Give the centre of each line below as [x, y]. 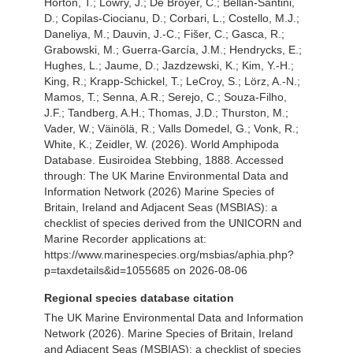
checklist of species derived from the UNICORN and [173, 223]
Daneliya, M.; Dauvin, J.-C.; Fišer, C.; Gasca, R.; [164, 34]
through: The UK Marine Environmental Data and [166, 176]
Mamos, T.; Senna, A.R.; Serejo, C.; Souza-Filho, [165, 97]
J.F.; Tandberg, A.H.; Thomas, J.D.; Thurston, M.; [166, 113]
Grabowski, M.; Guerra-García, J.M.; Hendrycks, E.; [173, 50]
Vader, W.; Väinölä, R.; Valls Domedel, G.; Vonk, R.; [171, 128]
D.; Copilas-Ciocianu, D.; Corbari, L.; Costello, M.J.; [172, 18]
